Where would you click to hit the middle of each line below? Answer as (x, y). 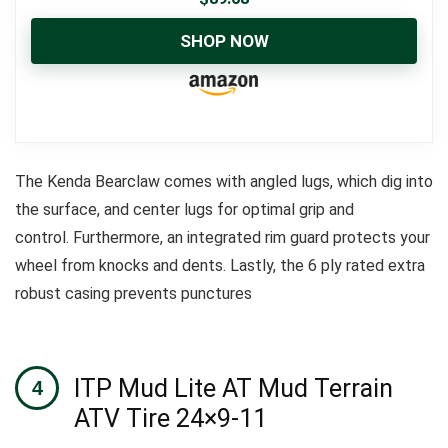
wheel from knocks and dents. (122, 265)
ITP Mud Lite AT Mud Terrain (233, 388)
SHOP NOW (224, 41)
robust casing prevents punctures (135, 293)
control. (44, 237)
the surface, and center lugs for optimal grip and (184, 209)
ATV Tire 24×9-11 (170, 418)
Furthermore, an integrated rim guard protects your (251, 237)
